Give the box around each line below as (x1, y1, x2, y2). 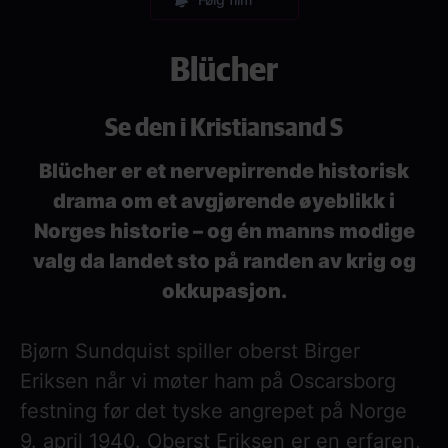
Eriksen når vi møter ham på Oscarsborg (20, 368, 396, 393)
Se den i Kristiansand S (105, 110, 343, 141)
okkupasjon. (161, 278, 287, 303)
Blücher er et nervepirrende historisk (39, 158, 409, 183)
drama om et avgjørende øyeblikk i (53, 188, 395, 213)
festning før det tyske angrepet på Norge (20, 398, 407, 423)
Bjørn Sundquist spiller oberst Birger (20, 338, 360, 363)
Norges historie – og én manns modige (33, 218, 415, 243)
